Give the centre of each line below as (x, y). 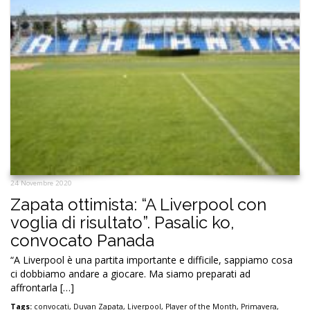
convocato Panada (82, 240)
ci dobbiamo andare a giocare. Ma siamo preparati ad (130, 273)
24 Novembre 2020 (41, 183)
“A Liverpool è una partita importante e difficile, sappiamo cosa (152, 259)
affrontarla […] (42, 287)
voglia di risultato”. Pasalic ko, (122, 222)
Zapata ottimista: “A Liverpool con (138, 204)
